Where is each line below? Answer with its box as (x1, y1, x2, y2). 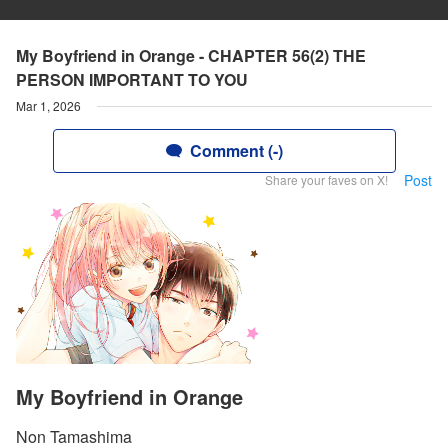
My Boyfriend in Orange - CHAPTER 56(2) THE (16, 44, 366, 67)
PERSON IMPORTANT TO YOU (16, 68, 248, 91)
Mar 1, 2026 (16, 97, 81, 114)
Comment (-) (189, 139, 283, 162)
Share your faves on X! (265, 171, 388, 188)
